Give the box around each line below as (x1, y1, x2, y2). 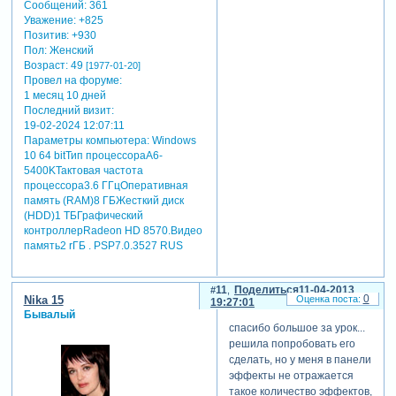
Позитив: (23, 29, 69, 42)
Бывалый (23, 308, 75, 322)
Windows (148, 134, 196, 148)
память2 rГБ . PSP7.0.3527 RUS (23, 240, 183, 253)
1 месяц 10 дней (23, 89, 106, 103)
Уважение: (23, 14, 76, 27)
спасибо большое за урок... (228, 321, 365, 334)
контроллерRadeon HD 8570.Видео (23, 225, 202, 238)
